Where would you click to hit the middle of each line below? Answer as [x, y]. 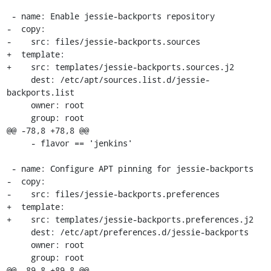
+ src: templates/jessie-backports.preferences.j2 [130, 219]
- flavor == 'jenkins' [18, 143]
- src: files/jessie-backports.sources [103, 41]
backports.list [40, 92]
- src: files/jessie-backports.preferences [113, 194]
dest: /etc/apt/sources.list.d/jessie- [18, 80]
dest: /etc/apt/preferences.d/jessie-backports [18, 232]
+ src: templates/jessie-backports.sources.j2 [120, 67]
